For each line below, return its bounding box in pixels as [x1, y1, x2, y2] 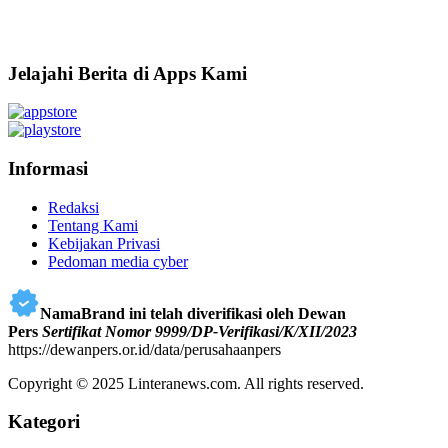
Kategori [8, 411, 80, 433]
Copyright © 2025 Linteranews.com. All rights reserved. [8, 374, 364, 392]
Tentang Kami [48, 216, 138, 234]
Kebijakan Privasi [48, 234, 160, 252]
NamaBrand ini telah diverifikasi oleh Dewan [40, 304, 346, 322]
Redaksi [48, 198, 99, 216]
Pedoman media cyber [48, 252, 188, 270]
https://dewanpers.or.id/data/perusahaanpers [8, 340, 281, 358]
